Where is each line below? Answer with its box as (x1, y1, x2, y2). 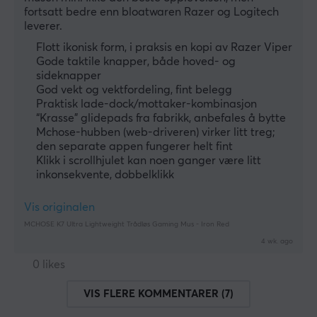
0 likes (33, 259, 65, 271)
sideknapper (36, 70, 101, 82)
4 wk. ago (261, 238, 293, 246)
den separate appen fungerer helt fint (36, 141, 233, 153)
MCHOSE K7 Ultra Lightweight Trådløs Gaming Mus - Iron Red (24, 221, 229, 229)
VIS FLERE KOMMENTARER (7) (83, 289, 234, 300)
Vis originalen (24, 202, 95, 214)
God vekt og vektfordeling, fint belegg (36, 84, 232, 96)
